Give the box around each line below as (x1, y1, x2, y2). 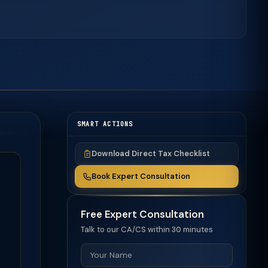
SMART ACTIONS (77, 120, 133, 128)
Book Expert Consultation (92, 171, 190, 181)
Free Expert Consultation (81, 208, 204, 221)
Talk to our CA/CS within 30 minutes (81, 224, 213, 234)
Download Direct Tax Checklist (92, 148, 210, 159)
